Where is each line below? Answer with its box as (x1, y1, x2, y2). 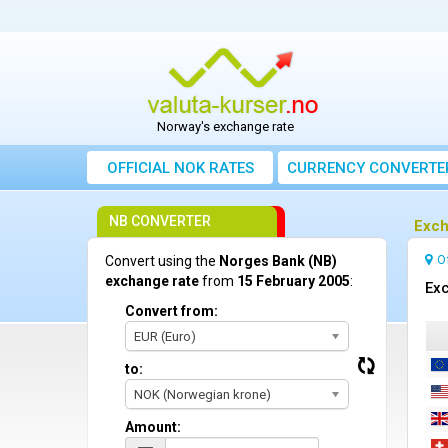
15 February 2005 (237, 273, 350, 290)
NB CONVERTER (109, 213, 211, 230)
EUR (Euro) (134, 329, 196, 345)
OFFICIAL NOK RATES (106, 159, 254, 178)
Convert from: (125, 303, 218, 320)
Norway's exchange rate (157, 119, 295, 135)
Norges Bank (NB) (219, 253, 337, 270)
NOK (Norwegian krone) (134, 387, 271, 403)
